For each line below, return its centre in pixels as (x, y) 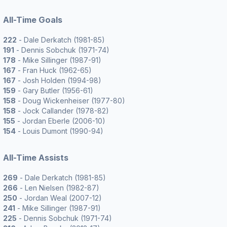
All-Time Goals (33, 20)
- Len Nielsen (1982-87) (59, 188)
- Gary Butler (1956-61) (54, 90)
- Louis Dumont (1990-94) (60, 131)
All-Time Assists (36, 158)
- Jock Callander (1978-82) (62, 111)
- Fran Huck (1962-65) (54, 70)
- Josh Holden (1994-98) (59, 80)
